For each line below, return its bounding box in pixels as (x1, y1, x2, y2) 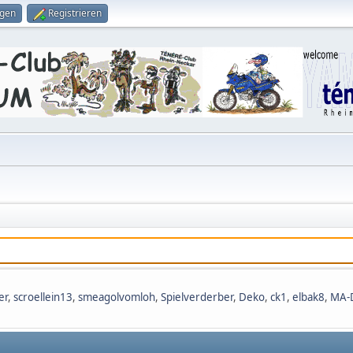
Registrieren (48, 6, 102, 20)
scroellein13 (13, 290, 72, 304)
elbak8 (292, 290, 325, 304)
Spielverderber (161, 290, 233, 304)
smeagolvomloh (78, 290, 155, 304)
